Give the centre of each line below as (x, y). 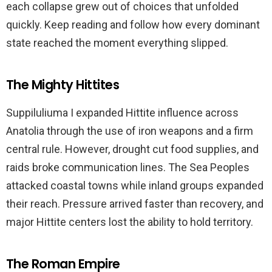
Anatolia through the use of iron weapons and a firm (130, 131)
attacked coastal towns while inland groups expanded (135, 186)
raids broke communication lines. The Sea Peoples (128, 168)
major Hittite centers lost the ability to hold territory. (130, 222)
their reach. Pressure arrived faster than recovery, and (135, 204)
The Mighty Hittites (63, 85)
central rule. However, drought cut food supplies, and (132, 149)
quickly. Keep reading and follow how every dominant (133, 25)
